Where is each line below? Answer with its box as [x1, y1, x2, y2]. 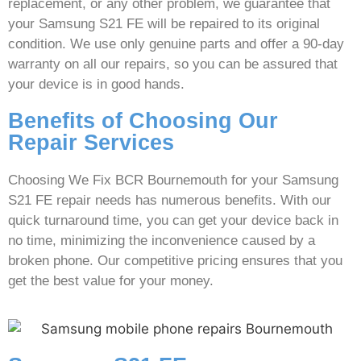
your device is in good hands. [8, 77, 185, 93]
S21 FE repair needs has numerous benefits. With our [8, 193, 331, 209]
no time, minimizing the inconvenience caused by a [8, 233, 315, 249]
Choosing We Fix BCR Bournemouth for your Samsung [8, 172, 338, 189]
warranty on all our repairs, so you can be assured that [8, 56, 338, 73]
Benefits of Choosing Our [8, 109, 278, 134]
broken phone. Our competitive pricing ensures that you [8, 253, 342, 269]
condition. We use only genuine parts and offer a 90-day [8, 36, 344, 52]
